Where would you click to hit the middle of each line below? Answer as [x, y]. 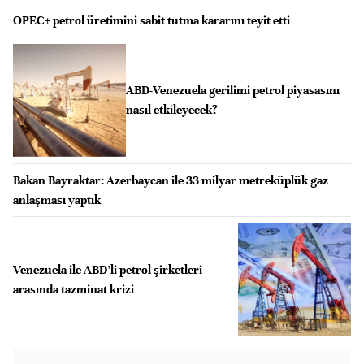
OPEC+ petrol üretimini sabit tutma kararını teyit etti [152, 20]
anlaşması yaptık [57, 199]
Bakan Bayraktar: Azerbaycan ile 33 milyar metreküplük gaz [171, 180]
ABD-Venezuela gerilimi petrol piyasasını [232, 91]
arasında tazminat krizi [74, 289]
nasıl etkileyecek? [171, 110]
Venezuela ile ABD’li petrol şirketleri [108, 269]
